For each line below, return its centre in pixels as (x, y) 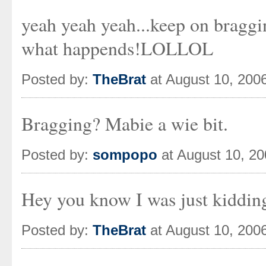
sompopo (125, 155)
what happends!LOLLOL (117, 48)
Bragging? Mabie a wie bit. (125, 123)
